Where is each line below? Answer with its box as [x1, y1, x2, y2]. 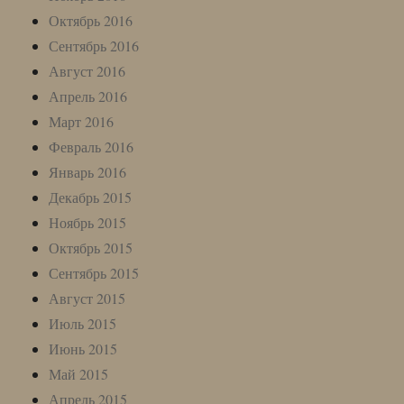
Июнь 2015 [49, 338, 118, 358]
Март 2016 [49, 111, 115, 131]
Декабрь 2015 [49, 187, 133, 207]
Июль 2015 [49, 313, 117, 333]
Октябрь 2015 [49, 237, 133, 257]
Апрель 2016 [49, 86, 128, 106]
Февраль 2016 [49, 136, 134, 156]
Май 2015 [49, 363, 109, 383]
